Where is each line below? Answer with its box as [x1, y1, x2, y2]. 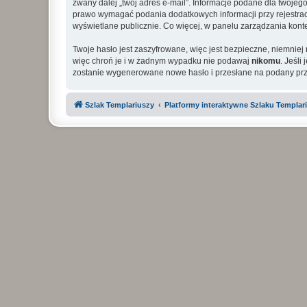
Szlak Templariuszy [85, 100, 154, 109]
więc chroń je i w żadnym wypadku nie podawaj [73, 56, 251, 66]
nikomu [251, 56, 280, 66]
